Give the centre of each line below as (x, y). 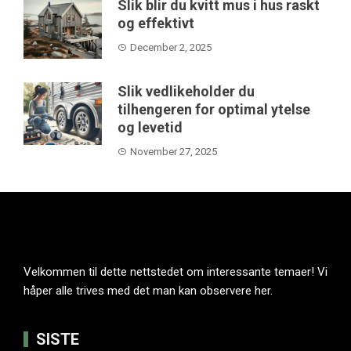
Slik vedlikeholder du (186, 91)
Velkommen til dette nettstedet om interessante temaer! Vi (175, 271)
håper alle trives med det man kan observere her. (148, 290)
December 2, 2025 (171, 47)
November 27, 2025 (174, 151)
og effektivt (156, 23)
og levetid (150, 127)
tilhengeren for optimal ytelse (214, 109)
